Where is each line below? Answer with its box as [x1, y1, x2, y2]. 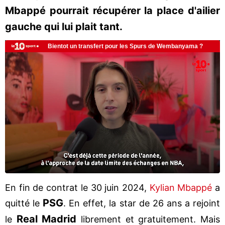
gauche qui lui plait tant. [5, 21, 123, 33]
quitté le [5, 197, 43, 208]
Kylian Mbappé [149, 182, 212, 193]
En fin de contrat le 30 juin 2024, [5, 182, 150, 193]
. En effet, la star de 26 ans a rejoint [63, 197, 220, 208]
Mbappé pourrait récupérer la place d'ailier [5, 5, 220, 17]
